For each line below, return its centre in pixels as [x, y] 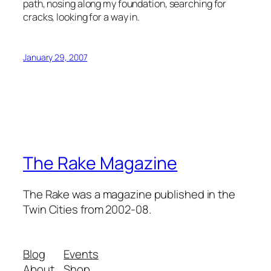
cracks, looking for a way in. [82, 17]
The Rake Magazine [100, 163]
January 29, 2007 [55, 57]
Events [81, 254]
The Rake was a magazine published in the [129, 194]
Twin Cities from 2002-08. [87, 210]
